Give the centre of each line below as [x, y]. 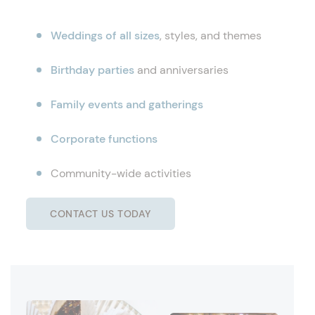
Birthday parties [92, 70]
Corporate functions [104, 139]
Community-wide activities [121, 173]
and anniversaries [181, 70]
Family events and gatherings [127, 104]
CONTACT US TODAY [101, 214]
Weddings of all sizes [105, 36]
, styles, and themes [211, 36]
